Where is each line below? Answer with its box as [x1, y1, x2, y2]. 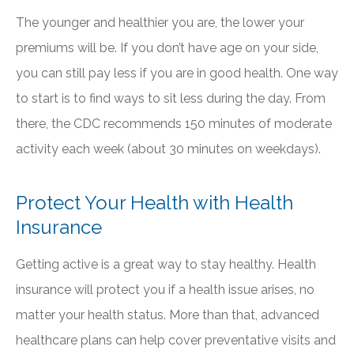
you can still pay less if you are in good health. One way [16, 66, 338, 81]
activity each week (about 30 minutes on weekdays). [16, 141, 324, 157]
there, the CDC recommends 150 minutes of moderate [16, 116, 332, 132]
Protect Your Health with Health [16, 191, 293, 215]
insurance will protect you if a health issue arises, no [16, 282, 314, 298]
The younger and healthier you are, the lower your [16, 15, 304, 31]
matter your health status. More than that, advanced [16, 307, 319, 323]
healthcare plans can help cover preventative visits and [16, 333, 336, 348]
